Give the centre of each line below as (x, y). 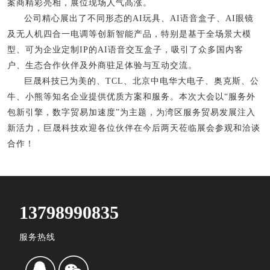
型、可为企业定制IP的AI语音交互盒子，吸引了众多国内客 (125, 50)
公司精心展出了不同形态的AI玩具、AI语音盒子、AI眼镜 (139, 19)
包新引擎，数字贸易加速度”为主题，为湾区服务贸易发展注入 (131, 113)
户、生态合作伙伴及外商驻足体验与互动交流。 (102, 66)
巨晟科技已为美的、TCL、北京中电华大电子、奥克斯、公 (142, 81)
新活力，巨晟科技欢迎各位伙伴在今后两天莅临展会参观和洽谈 (134, 128)
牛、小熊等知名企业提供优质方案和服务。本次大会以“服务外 (131, 97)
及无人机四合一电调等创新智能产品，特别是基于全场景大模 (129, 34)
